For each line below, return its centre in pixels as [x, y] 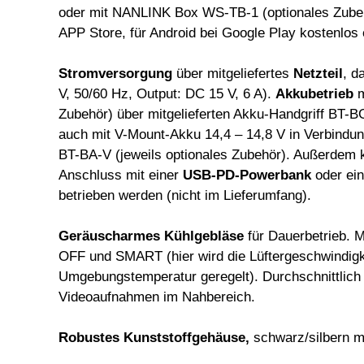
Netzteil [318, 73]
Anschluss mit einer [121, 175]
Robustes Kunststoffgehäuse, [156, 337]
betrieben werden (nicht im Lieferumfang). [185, 195]
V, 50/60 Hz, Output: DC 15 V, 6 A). [167, 93]
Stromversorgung [117, 73]
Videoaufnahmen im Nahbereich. [157, 297]
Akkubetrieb [314, 93]
